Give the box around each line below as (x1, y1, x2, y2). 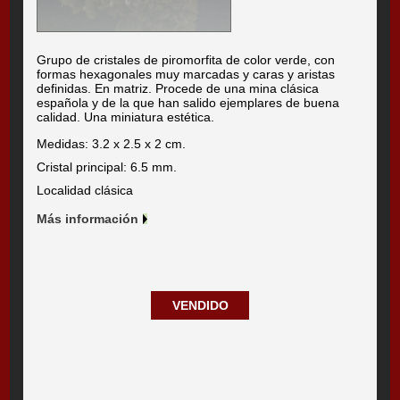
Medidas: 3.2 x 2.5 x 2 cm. (37, 136, 187, 151)
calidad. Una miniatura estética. (37, 109, 215, 124)
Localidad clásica (37, 182, 134, 197)
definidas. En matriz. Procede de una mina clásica (37, 80, 320, 96)
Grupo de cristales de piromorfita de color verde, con (37, 52, 336, 67)
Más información (37, 211, 139, 226)
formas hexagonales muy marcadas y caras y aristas (37, 66, 336, 81)
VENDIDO (171, 297, 229, 312)
